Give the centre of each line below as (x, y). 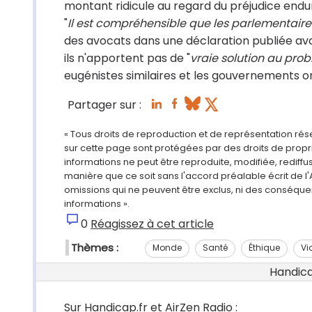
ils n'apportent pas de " (127, 58)
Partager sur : (104, 105)
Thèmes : (95, 248)
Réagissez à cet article (152, 224)
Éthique (264, 247)
